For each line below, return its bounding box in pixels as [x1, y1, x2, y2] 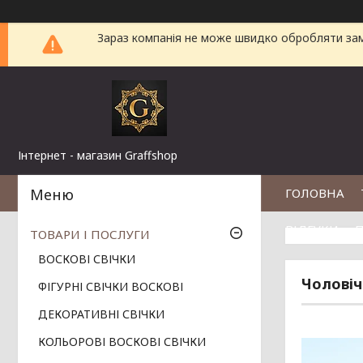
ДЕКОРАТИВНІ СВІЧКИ [38, 306, 164, 322]
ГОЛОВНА [285, 185, 344, 201]
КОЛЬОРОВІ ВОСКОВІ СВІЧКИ [38, 334, 206, 350]
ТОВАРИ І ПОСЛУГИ [30, 226, 150, 243]
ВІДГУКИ [285, 221, 339, 237]
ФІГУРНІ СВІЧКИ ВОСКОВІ [38, 279, 183, 295]
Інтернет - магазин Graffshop [18, 147, 177, 163]
